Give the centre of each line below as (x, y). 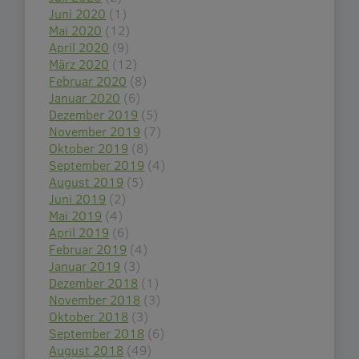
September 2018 (97, 333)
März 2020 (79, 64)
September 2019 (97, 165)
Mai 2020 (76, 30)
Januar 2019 (85, 266)
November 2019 (95, 131)
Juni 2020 (78, 14)
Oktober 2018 (89, 317)
